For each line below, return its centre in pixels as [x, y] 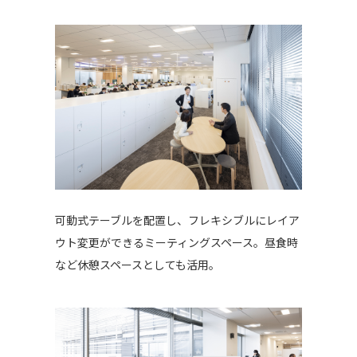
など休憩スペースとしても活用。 [137, 265]
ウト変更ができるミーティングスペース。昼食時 [176, 243]
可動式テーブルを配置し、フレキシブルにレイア [177, 220]
